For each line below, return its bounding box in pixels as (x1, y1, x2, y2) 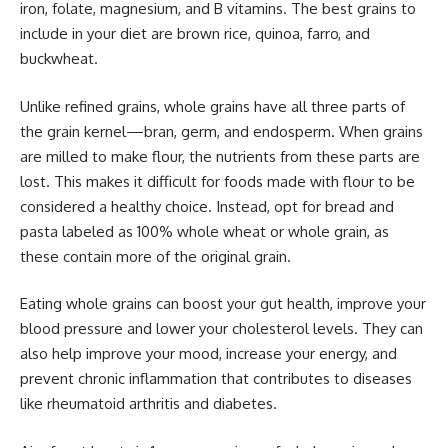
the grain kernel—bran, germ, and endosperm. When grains (20, 121, 423, 141)
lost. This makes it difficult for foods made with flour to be (20, 171, 415, 191)
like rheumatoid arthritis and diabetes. (20, 394, 277, 414)
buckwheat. (20, 49, 98, 69)
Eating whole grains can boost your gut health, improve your (20, 294, 426, 314)
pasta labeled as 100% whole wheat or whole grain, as (20, 221, 389, 241)
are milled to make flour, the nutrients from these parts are (20, 146, 420, 166)
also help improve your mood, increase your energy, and (20, 344, 397, 364)
